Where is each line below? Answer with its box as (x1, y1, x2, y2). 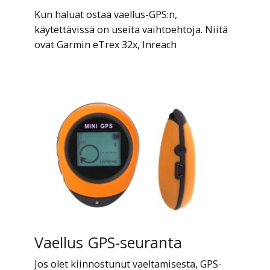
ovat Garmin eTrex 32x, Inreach (34, 38, 177, 52)
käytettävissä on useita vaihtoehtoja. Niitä (34, 23, 228, 37)
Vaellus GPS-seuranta (34, 231, 182, 253)
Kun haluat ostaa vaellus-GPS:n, (34, 8, 177, 22)
